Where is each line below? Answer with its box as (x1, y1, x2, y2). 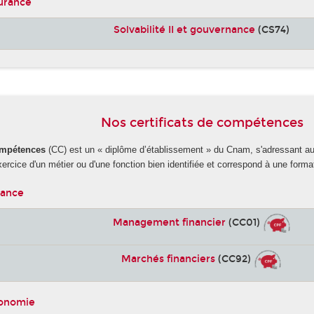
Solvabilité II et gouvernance (114, 24, 256, 36)
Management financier (112, 216, 226, 228)
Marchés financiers (121, 252, 216, 265)
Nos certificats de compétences (100, 114, 303, 130)
